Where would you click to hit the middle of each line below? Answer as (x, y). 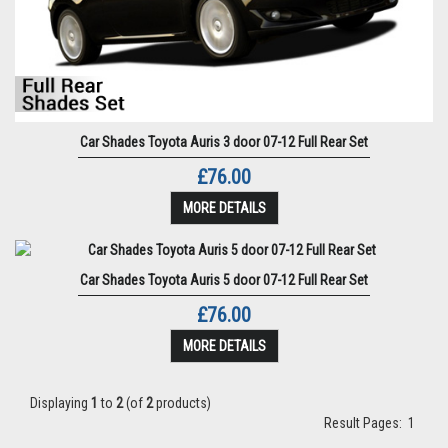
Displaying (60, 403)
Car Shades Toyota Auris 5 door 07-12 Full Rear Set (224, 280)
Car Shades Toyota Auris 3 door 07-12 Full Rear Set (224, 142)
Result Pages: (366, 423)
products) (182, 403)
